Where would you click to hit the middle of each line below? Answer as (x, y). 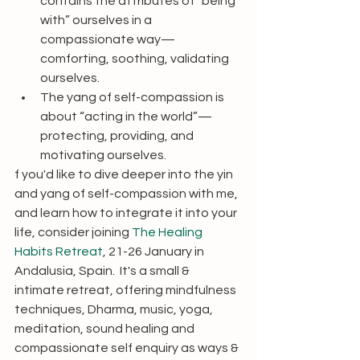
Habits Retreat (59, 252)
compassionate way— (108, 39)
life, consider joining (73, 232)
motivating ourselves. (103, 155)
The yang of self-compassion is (133, 97)
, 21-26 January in (155, 252)
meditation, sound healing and (106, 329)
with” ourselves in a (97, 20)
